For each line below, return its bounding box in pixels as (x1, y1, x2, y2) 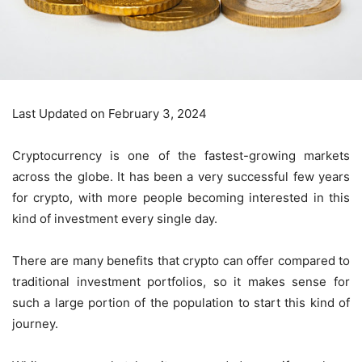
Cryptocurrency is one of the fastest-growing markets (12, 147, 350, 163)
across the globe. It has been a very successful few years (12, 168, 350, 184)
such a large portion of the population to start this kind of (12, 294, 350, 310)
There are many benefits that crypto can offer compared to (12, 252, 350, 268)
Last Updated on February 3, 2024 (12, 105, 207, 121)
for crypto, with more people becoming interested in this (12, 189, 350, 205)
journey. (12, 315, 58, 331)
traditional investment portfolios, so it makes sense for (12, 273, 350, 289)
